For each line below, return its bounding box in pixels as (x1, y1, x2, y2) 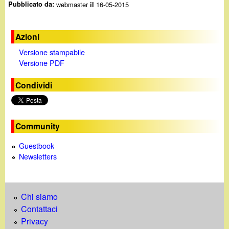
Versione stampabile (18, 47, 85, 58)
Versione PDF (18, 57, 64, 68)
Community (15, 120, 60, 132)
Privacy (21, 215, 48, 227)
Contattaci (21, 203, 58, 215)
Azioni (15, 31, 40, 43)
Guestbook (19, 140, 55, 151)
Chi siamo (21, 191, 58, 203)
